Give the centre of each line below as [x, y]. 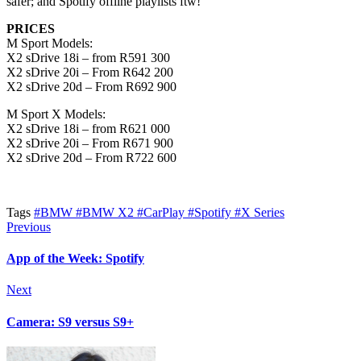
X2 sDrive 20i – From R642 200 [90, 72]
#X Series [259, 212]
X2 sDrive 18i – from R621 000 [88, 128]
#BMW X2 [106, 212]
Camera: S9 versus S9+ [70, 322]
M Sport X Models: [56, 114]
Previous [29, 226]
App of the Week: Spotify [75, 259]
